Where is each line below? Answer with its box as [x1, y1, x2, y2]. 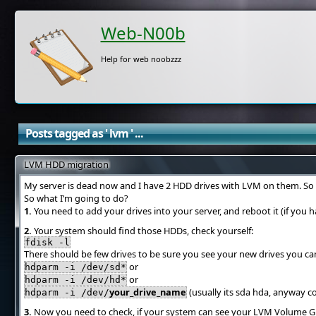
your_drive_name [109, 286, 186, 298]
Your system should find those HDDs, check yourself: [31, 224, 253, 237]
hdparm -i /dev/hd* [24, 274, 126, 285]
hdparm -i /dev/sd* [24, 262, 126, 272]
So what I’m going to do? [23, 192, 128, 205]
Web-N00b [100, 21, 186, 44]
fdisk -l [24, 237, 70, 248]
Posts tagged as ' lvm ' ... [25, 126, 143, 141]
